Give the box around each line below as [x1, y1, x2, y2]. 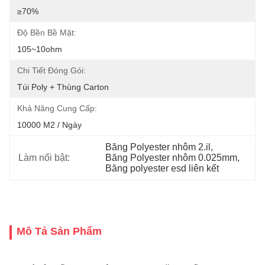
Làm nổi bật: [18, 153, 70, 163]
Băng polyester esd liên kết [105, 163, 219, 173]
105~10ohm [17, 44, 62, 54]
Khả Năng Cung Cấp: [17, 104, 97, 113]
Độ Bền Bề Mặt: [17, 28, 76, 37]
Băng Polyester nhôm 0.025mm [105, 153, 238, 163]
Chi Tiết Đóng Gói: [17, 66, 86, 75]
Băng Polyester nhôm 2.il [105, 142, 211, 152]
